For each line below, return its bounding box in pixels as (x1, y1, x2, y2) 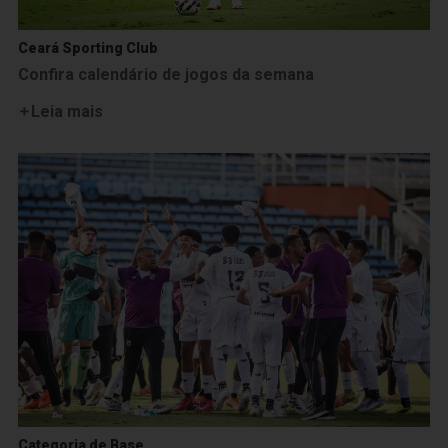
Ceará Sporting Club (18, 39, 158, 56)
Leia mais (30, 101, 103, 121)
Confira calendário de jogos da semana (18, 64, 314, 84)
